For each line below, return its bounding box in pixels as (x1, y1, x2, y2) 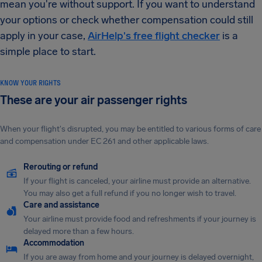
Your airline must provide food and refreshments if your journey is (23, 214, 256, 224)
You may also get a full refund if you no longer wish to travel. (23, 188, 236, 198)
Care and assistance (23, 200, 99, 210)
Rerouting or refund (23, 162, 98, 172)
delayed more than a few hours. (23, 226, 134, 236)
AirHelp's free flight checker (88, 29, 220, 42)
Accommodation (23, 238, 84, 248)
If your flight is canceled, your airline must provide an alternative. (23, 176, 251, 186)
